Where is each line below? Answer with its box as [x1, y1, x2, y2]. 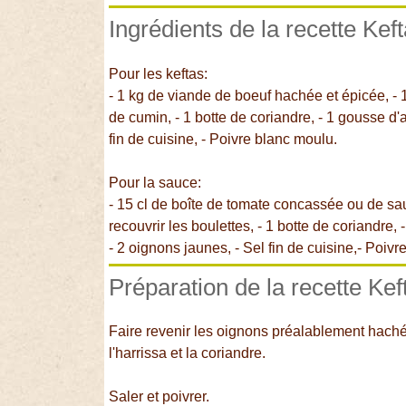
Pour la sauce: [109, 174, 202, 190]
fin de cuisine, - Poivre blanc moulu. [109, 130, 338, 147]
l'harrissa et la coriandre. [109, 345, 266, 362]
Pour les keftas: [109, 65, 208, 82]
